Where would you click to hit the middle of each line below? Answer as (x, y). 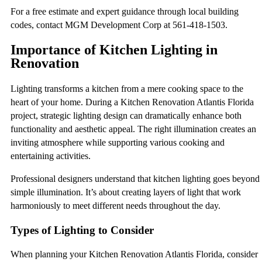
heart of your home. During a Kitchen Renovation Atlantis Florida (132, 102)
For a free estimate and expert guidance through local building (125, 12)
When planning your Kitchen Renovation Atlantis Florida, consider (134, 254)
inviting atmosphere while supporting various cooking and (118, 142)
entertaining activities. (51, 156)
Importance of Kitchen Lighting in (114, 49)
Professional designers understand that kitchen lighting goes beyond (135, 178)
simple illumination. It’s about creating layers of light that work (126, 192)
